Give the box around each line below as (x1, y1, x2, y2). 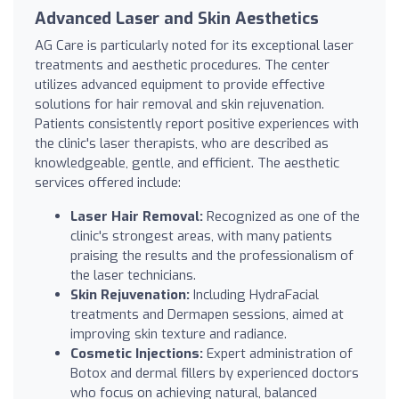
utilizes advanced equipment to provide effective (35, 75, 325, 94)
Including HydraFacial (190, 285, 319, 304)
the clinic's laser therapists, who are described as (35, 134, 329, 152)
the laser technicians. (70, 265, 196, 284)
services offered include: (35, 173, 181, 191)
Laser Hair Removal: (70, 207, 203, 225)
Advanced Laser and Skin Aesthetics (35, 7, 319, 29)
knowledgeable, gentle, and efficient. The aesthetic (35, 153, 339, 172)
